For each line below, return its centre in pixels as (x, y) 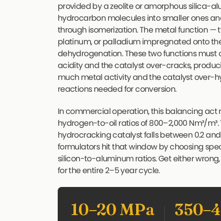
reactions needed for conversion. (117, 89)
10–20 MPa (113, 209)
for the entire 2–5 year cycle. (109, 171)
